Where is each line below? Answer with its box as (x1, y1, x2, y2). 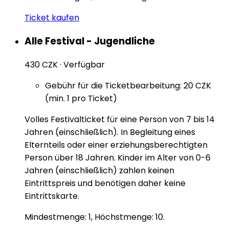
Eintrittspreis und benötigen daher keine (25, 177, 186, 189)
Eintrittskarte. (25, 190, 79, 202)
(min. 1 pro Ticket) (45, 92, 117, 104)
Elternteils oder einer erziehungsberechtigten (25, 139, 208, 151)
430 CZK (25, 58, 58, 71)
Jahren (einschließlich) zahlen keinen (25, 164, 174, 176)
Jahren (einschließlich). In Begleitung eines (25, 126, 195, 138)
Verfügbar (63, 58, 105, 71)
